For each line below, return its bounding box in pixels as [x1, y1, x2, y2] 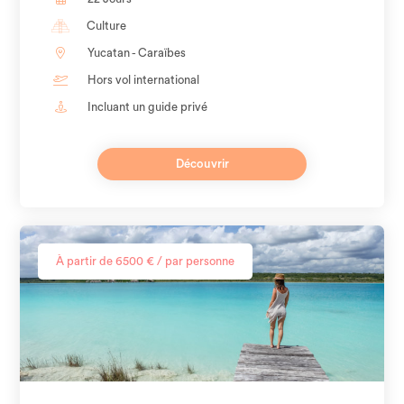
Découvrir [175, 157, 229, 170]
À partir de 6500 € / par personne [56, 254, 235, 267]
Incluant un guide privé [87, 100, 208, 113]
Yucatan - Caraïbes [87, 46, 187, 59]
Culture [87, 19, 127, 32]
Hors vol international [87, 73, 200, 86]
